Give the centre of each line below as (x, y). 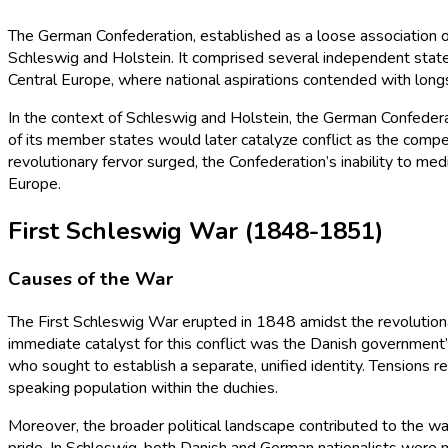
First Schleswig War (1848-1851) (195, 230)
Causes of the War (90, 279)
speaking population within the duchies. (143, 388)
